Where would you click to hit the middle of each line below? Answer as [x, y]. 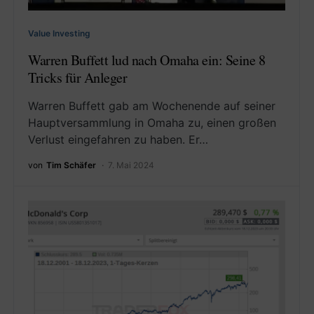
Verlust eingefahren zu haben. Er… [118, 140]
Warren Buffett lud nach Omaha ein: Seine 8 [146, 60]
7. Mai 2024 [131, 165]
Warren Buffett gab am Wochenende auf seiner [152, 106]
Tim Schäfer [71, 165]
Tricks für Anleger [77, 78]
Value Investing [59, 34]
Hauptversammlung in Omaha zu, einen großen [152, 123]
